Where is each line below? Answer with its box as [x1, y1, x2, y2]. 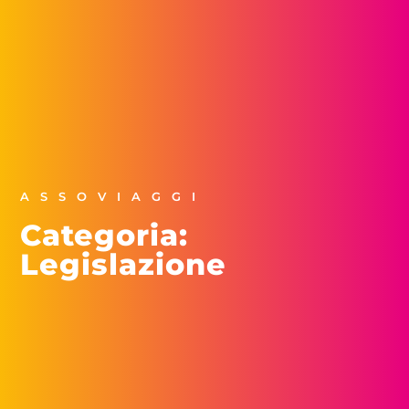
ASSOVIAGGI [20, 189, 207, 204]
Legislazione [20, 246, 227, 282]
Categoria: [20, 216, 189, 253]
